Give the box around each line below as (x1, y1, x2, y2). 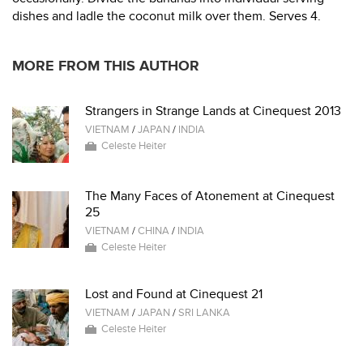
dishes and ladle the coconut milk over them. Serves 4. (12, 8, 321, 24)
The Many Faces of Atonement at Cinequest (85, 188, 335, 204)
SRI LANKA (178, 306, 230, 319)
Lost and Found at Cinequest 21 (85, 286, 263, 302)
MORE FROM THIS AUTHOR (12, 58, 199, 75)
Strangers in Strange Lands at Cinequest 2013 (85, 103, 341, 119)
